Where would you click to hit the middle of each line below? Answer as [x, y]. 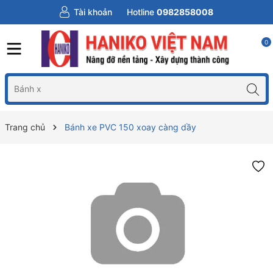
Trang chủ [25, 127]
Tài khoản [93, 12]
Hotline [140, 12]
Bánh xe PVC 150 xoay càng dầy [130, 127]
